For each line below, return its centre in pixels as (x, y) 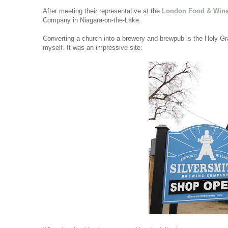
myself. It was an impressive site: (93, 48)
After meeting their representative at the (102, 11)
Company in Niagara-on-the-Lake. (93, 20)
